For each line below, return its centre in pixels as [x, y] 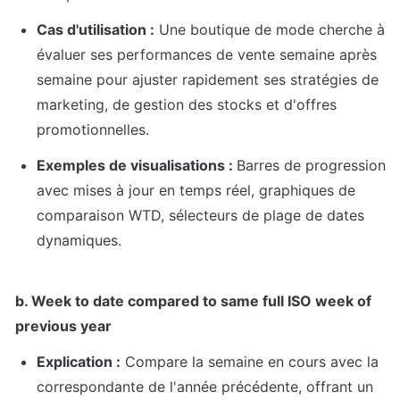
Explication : [79, 362]
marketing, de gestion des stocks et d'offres [187, 105]
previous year [63, 326]
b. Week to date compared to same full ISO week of [193, 301]
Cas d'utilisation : [96, 30]
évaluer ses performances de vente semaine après [207, 55]
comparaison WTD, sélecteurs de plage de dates [200, 216]
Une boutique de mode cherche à [270, 30]
